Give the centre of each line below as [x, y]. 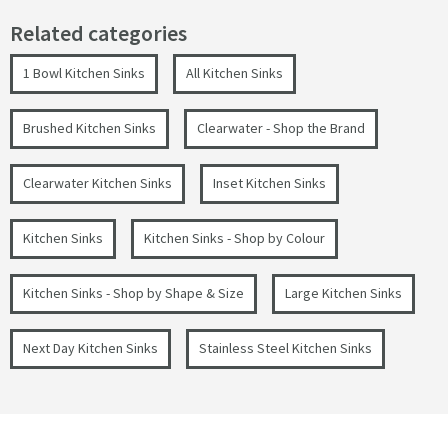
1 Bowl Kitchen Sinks [84, 73]
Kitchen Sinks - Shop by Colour [234, 238]
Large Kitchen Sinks [343, 293]
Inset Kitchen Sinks [269, 183]
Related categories [98, 33]
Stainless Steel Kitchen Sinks [285, 348]
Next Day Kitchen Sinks [90, 348]
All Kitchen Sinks [234, 73]
